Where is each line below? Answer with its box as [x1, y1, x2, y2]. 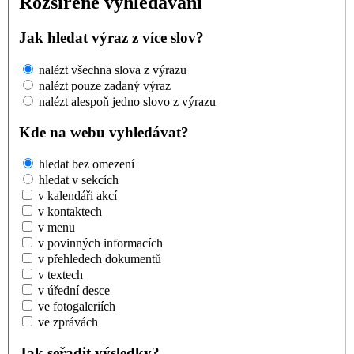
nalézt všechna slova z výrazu [39, 63, 186, 77]
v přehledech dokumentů [38, 252, 161, 266]
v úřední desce [38, 284, 110, 298]
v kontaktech [38, 205, 102, 219]
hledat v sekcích [39, 173, 119, 187]
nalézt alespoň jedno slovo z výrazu [39, 95, 216, 108]
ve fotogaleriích [38, 299, 115, 314]
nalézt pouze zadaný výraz [39, 79, 171, 92]
